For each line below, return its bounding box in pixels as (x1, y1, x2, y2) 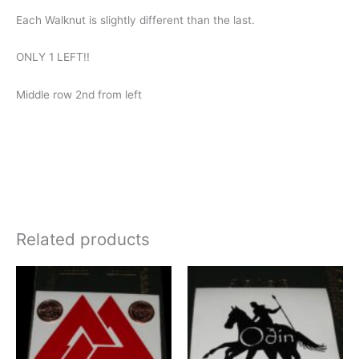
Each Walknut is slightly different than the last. (16, 13, 255, 26)
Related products (16, 228, 150, 249)
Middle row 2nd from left (16, 88, 142, 102)
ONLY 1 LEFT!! (16, 50, 90, 64)
